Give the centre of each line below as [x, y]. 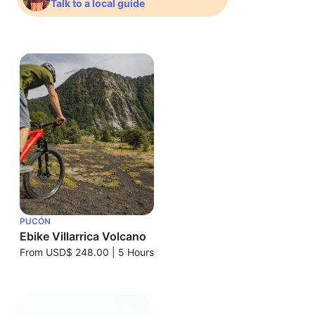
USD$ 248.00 [77, 252]
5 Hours [136, 252]
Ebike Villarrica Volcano [83, 236]
